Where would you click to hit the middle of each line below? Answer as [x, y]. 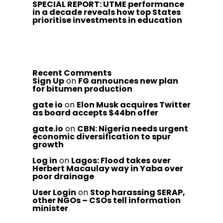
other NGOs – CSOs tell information [107, 200]
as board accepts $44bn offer [95, 113]
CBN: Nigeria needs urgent [133, 129]
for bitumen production [82, 89]
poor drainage [63, 176]
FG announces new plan [128, 81]
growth [48, 145]
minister [50, 208]
